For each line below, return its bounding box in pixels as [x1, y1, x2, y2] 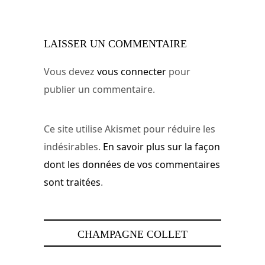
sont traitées [44, 176, 101, 189]
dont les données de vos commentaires [44, 158, 220, 172]
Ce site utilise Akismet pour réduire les [44, 122, 215, 136]
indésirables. [44, 140, 103, 154]
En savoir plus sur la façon [103, 140, 220, 154]
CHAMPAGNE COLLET [77, 228, 188, 240]
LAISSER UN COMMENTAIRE [44, 37, 187, 50]
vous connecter [97, 64, 166, 78]
